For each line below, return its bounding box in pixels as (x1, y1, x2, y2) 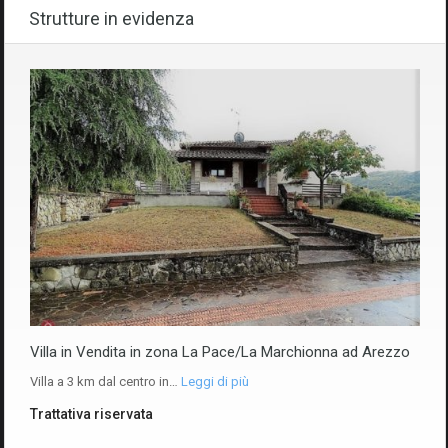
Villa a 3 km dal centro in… (30, 373, 181, 389)
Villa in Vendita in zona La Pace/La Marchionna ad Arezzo (30, 342, 410, 361)
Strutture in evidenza (29, 8, 194, 30)
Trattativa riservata (30, 405, 153, 422)
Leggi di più (181, 373, 249, 389)
